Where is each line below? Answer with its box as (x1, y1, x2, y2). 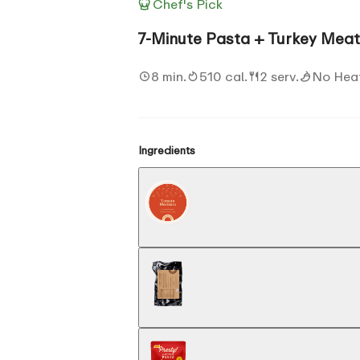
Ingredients (138, 143, 195, 157)
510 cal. (199, 67, 247, 84)
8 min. (151, 67, 186, 84)
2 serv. (260, 67, 299, 84)
